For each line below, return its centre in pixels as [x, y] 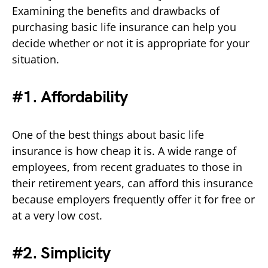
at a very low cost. [57, 215]
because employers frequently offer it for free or [133, 199]
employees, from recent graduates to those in [127, 167]
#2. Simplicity [61, 253]
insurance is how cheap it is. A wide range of [124, 150]
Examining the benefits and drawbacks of [116, 10]
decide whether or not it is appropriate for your [131, 43]
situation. [36, 59]
